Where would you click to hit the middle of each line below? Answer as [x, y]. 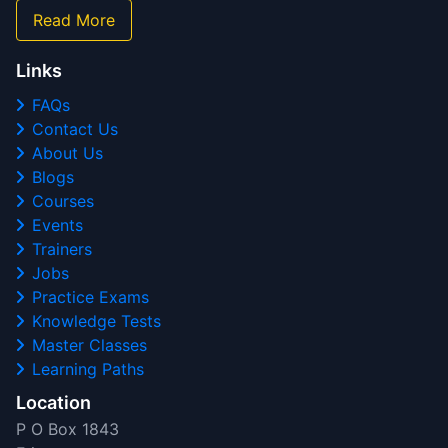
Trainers [62, 248]
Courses [63, 200]
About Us [67, 152]
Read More [74, 19]
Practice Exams [90, 296]
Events [57, 224]
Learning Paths [88, 368]
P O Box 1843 [67, 428]
